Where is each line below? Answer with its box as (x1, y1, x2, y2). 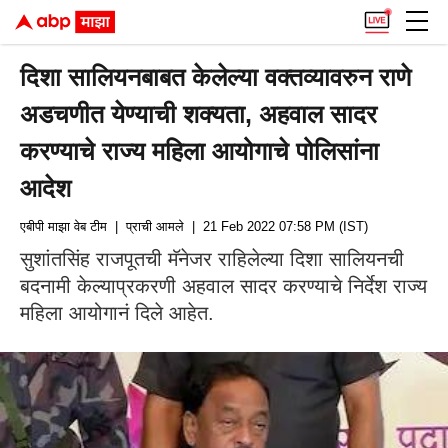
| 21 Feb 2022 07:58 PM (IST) (184, 219, 368, 234)
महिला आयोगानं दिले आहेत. (20, 302, 214, 324)
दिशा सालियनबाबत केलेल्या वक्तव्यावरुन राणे (20, 63, 412, 91)
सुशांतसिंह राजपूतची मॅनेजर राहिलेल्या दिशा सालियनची (20, 248, 404, 270)
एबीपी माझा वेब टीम (20, 219, 107, 234)
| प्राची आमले (107, 219, 184, 234)
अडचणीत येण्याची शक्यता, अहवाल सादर (20, 100, 378, 128)
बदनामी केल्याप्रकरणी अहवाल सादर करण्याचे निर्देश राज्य (20, 275, 427, 297)
